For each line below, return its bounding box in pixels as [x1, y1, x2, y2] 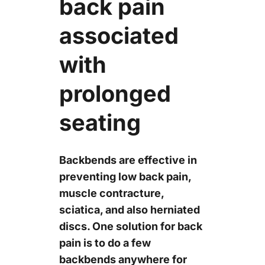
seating [59, 109, 141, 137]
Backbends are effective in [59, 154, 197, 167]
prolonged [59, 80, 171, 108]
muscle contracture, [59, 187, 164, 200]
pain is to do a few [59, 237, 151, 250]
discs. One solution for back [59, 220, 202, 233]
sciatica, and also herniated [59, 203, 200, 216]
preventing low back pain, [59, 170, 191, 183]
